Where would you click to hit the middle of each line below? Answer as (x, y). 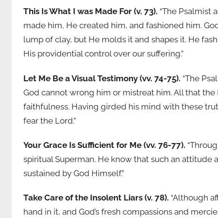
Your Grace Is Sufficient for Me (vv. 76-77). (104, 145)
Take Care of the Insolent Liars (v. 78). (96, 198)
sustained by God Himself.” (74, 173)
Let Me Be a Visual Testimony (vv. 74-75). (102, 78)
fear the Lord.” (50, 120)
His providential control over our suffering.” (103, 54)
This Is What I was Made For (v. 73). (91, 11)
